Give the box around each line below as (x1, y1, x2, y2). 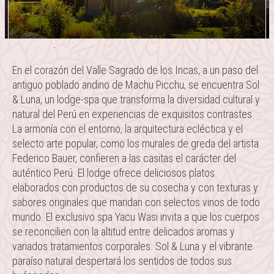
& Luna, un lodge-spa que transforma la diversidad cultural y (12, 93, 260, 106)
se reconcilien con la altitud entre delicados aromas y (12, 225, 235, 238)
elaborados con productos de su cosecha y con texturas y (12, 181, 258, 194)
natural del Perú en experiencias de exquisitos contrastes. (12, 108, 254, 120)
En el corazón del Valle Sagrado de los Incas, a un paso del (12, 64, 258, 76)
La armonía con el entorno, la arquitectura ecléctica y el (12, 122, 243, 135)
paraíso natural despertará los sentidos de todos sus (12, 254, 232, 267)
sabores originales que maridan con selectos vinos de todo (12, 196, 260, 209)
